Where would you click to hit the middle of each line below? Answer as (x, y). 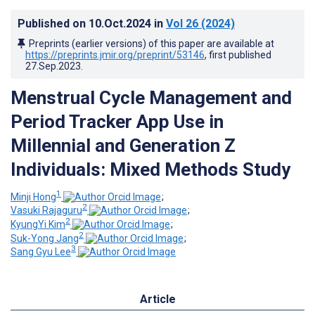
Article (157, 300)
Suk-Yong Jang (45, 238)
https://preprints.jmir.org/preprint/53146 (115, 54)
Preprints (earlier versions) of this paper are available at (152, 43)
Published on (53, 23)
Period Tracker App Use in (117, 121)
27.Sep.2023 (53, 66)
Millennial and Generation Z (123, 145)
